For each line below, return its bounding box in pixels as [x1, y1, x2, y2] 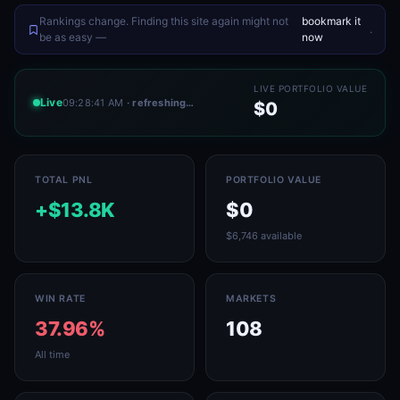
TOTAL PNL [35, 174, 93, 186]
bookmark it [301, 14, 361, 28]
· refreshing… [127, 96, 195, 109]
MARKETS [226, 293, 277, 304]
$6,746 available [226, 229, 302, 242]
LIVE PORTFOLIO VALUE [254, 83, 367, 94]
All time [35, 348, 70, 361]
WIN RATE [35, 293, 86, 304]
